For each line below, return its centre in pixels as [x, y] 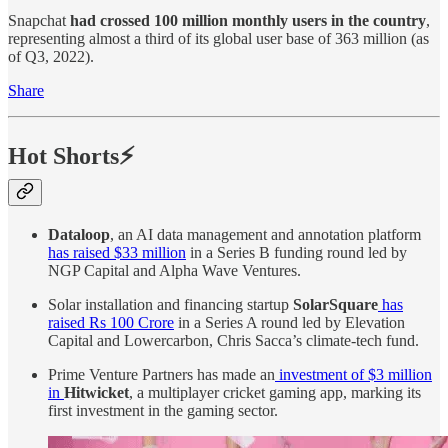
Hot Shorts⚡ [71, 156]
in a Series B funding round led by [296, 252]
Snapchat [39, 21]
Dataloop [79, 234]
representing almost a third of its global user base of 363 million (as [218, 39]
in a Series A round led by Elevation [289, 322]
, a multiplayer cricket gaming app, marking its [275, 392]
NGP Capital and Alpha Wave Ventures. [174, 270]
